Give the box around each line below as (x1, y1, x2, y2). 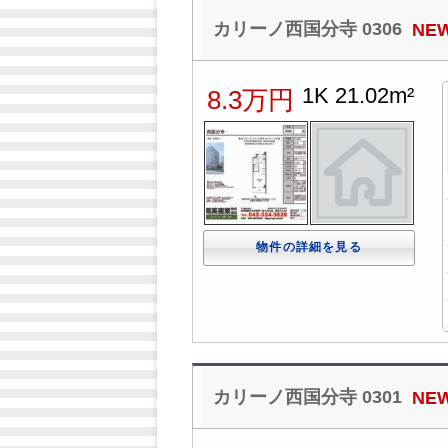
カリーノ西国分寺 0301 (213, 386, 402, 407)
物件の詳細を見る (256, 239, 362, 254)
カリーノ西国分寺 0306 (213, 18, 402, 39)
